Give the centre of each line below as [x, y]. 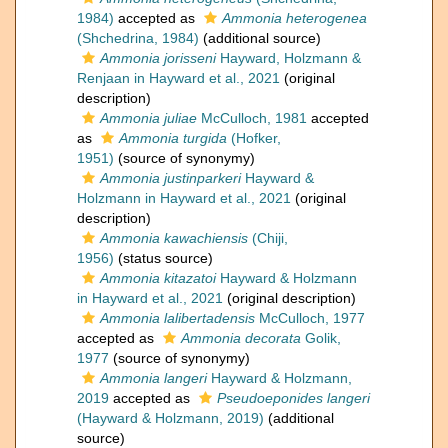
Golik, [321, 338]
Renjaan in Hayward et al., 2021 [178, 78]
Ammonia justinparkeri [170, 178]
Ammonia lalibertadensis [177, 318]
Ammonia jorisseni [158, 58]
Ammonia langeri [153, 378]
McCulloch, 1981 [252, 118]
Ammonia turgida [173, 138]
